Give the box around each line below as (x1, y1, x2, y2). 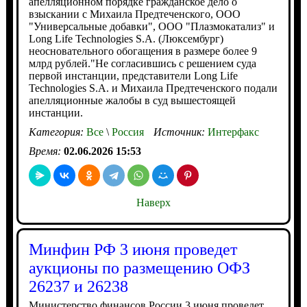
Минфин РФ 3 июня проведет (28, 241, 237, 258)
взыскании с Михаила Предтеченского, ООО (28, 8, 241, 20)
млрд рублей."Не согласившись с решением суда (28, 58, 256, 69)
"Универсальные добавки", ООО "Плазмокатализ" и (28, 21, 275, 32)
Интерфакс (207, 126, 259, 138)
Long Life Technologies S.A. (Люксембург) (28, 33, 223, 45)
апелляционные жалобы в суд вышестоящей (28, 95, 236, 106)
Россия (108, 126, 144, 138)
